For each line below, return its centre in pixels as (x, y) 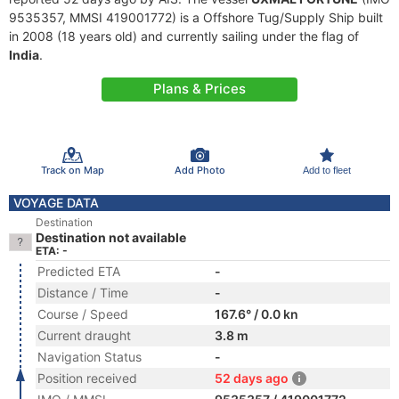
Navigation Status (90, 357)
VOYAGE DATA (56, 203)
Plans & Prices (199, 89)
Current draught (84, 335)
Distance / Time (83, 293)
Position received (87, 378)
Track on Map (72, 170)
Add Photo (199, 170)
